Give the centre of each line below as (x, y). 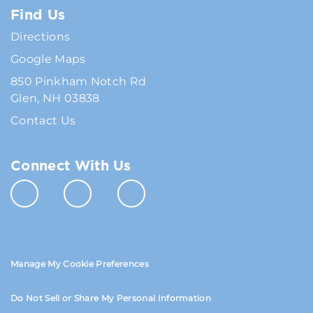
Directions (41, 37)
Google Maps (48, 59)
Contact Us (43, 121)
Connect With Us (71, 166)
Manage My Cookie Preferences (80, 264)
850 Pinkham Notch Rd (79, 82)
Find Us (38, 15)
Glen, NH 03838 (55, 99)
